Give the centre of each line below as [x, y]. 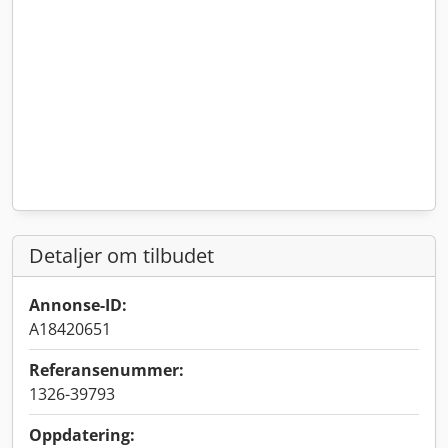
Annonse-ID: [78, 305]
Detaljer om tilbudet [121, 255]
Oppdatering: [82, 435]
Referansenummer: [106, 370]
